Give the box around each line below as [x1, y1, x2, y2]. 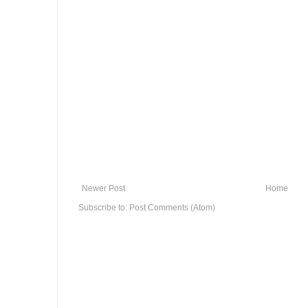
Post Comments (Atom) [129, 202, 215, 212]
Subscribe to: [78, 202, 129, 212]
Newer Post [82, 183, 125, 193]
